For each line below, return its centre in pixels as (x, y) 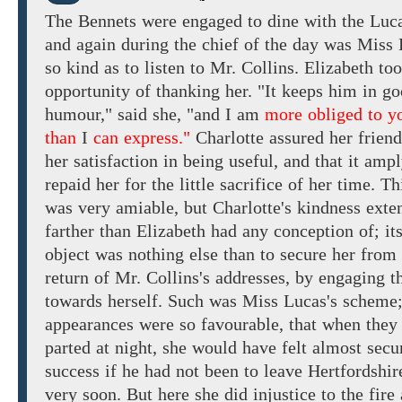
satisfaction (116, 161)
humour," (79, 114)
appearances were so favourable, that (184, 324)
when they (360, 324)
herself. (135, 301)
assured (297, 138)
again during (122, 44)
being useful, (231, 161)
